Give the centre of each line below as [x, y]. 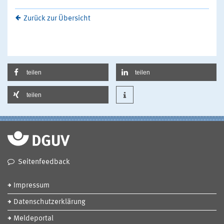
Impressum [31, 185]
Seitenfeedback [44, 162]
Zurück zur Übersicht [57, 18]
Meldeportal [33, 218]
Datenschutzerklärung [49, 202]
